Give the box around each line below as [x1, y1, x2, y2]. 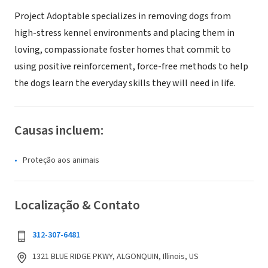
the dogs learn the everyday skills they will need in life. [14, 77, 236, 90]
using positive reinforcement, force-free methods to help [14, 60, 248, 73]
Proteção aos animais [23, 154, 99, 166]
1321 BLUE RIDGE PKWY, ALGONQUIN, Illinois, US [32, 251, 199, 263]
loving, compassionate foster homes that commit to [14, 43, 231, 56]
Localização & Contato [14, 196, 140, 215]
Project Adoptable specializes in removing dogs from [14, 10, 231, 23]
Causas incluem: [14, 121, 103, 140]
